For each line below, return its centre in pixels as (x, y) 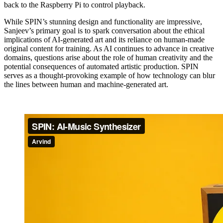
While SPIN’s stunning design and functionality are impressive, (103, 21)
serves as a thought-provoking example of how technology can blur (110, 75)
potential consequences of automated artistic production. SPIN (101, 66)
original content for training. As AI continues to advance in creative (109, 48)
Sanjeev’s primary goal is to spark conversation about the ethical (104, 30)
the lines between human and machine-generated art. (86, 84)
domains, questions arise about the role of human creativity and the (108, 57)
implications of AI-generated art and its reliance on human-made (104, 39)
